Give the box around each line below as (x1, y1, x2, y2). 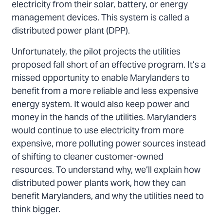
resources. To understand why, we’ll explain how (12, 161, 200, 181)
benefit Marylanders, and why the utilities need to (12, 187, 204, 207)
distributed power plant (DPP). (12, 22, 132, 41)
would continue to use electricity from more (12, 122, 184, 141)
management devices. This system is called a (12, 9, 189, 28)
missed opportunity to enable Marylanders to (12, 69, 190, 89)
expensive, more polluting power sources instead (12, 135, 206, 154)
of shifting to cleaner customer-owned (12, 148, 163, 167)
